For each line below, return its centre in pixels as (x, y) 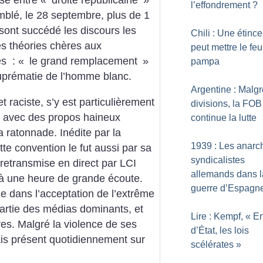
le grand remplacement (83, 61)
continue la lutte (224, 118)
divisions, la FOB (226, 104)
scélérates (212, 245)
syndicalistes (218, 160)
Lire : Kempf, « (221, 216)
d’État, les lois (220, 230)
